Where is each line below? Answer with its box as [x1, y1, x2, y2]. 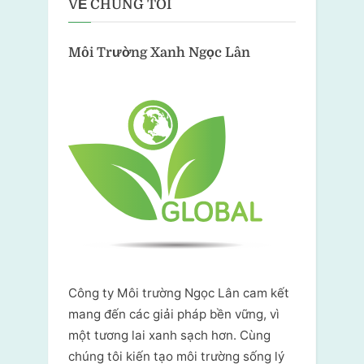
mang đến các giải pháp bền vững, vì [68, 306, 279, 323]
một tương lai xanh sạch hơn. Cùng [68, 327, 271, 344]
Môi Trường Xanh [68, 45, 185, 61]
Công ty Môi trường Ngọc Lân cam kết [68, 285, 289, 301]
